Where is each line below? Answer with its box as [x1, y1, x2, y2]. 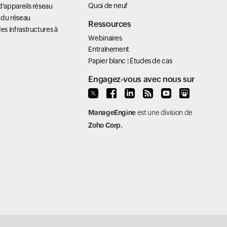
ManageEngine [88, 108, 136, 117]
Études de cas [129, 56, 172, 65]
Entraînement [88, 45, 130, 54]
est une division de [136, 108, 193, 117]
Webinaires [88, 33, 122, 42]
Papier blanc [88, 56, 126, 65]
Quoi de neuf [88, 1, 128, 10]
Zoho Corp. [88, 121, 123, 129]
